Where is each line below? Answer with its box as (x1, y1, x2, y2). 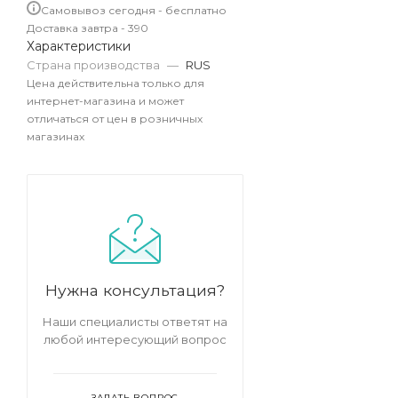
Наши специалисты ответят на (43, 314, 227, 330)
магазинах (27, 130, 84, 144)
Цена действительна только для (27, 76, 204, 91)
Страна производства (27, 58, 163, 73)
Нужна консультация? (45, 281, 225, 300)
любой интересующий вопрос (44, 332, 227, 347)
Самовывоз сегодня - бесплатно (41, 4, 227, 18)
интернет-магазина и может (27, 94, 184, 108)
